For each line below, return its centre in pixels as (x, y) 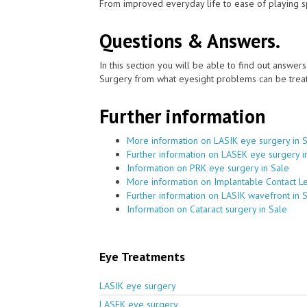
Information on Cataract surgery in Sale (207, 209)
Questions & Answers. (190, 40)
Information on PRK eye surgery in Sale (208, 168)
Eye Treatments (142, 256)
